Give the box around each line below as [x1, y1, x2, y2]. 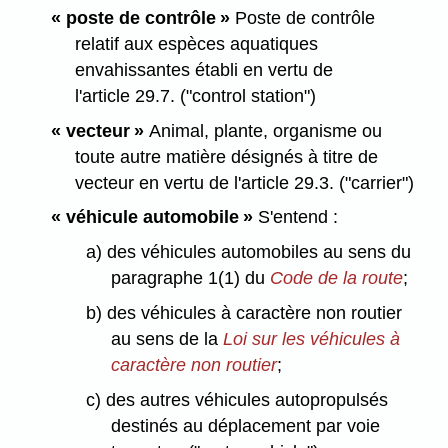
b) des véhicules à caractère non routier [85, 303, 402, 324]
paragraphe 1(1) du [110, 268, 270, 289]
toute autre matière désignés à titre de [75, 146, 379, 167]
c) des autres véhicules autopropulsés [85, 389, 388, 410]
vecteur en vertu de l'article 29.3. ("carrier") [75, 172, 415, 193]
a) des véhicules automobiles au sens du [85, 242, 411, 263]
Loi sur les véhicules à [222, 329, 400, 350]
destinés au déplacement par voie [110, 415, 380, 436]
